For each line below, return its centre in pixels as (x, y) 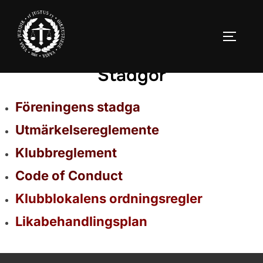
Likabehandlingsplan (81, 221)
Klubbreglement (66, 152)
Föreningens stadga (78, 107)
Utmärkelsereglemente (87, 129)
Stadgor (131, 75)
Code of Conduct (69, 175)
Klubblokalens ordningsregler (109, 198)
